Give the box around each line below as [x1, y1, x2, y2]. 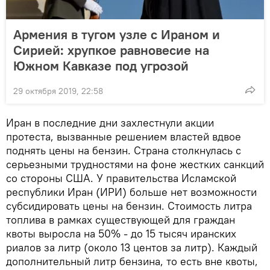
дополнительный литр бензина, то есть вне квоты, [6, 254, 258, 268]
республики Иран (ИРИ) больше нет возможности [6, 184, 257, 199]
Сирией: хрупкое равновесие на [13, 41, 209, 58]
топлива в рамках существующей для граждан [6, 212, 235, 227]
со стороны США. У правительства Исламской [6, 171, 236, 185]
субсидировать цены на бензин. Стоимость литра [6, 198, 252, 213]
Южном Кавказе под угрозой [13, 57, 189, 74]
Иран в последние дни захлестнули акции [6, 115, 214, 130]
